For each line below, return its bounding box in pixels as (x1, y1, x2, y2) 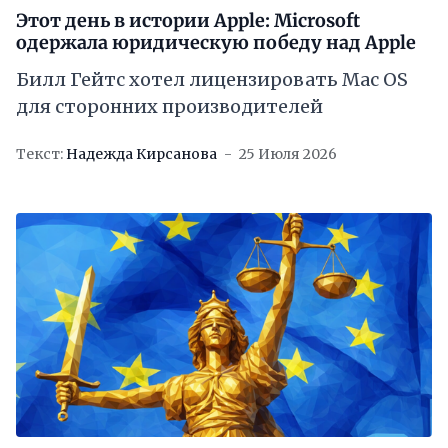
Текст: (16, 145, 63, 164)
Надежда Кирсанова (66, 145, 217, 164)
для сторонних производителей (16, 95, 323, 119)
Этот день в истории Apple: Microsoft (16, 9, 360, 33)
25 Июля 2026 (239, 145, 337, 164)
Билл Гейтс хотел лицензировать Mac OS (16, 68, 408, 92)
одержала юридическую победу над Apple (16, 31, 416, 55)
